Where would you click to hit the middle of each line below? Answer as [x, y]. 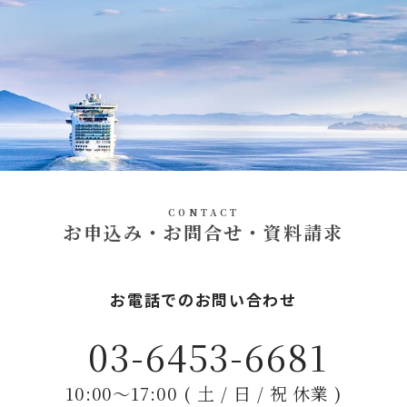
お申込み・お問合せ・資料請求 [203, 233]
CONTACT [203, 213]
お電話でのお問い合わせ [203, 300]
